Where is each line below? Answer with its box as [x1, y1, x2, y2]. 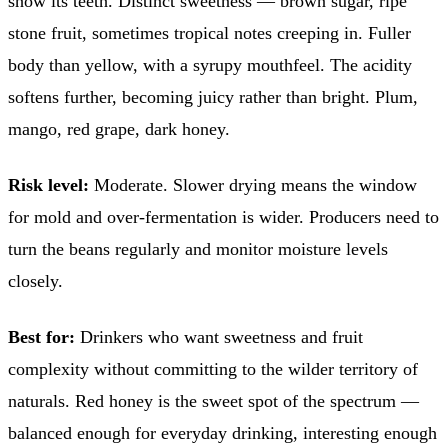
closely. [8, 270, 63, 291]
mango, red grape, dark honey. [8, 118, 230, 139]
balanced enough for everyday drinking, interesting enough [8, 422, 437, 443]
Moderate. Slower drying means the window [89, 174, 417, 195]
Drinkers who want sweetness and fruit [75, 326, 363, 347]
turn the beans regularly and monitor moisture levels [8, 238, 388, 259]
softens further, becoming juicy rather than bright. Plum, [8, 86, 418, 107]
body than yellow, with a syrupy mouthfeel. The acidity [8, 54, 412, 75]
